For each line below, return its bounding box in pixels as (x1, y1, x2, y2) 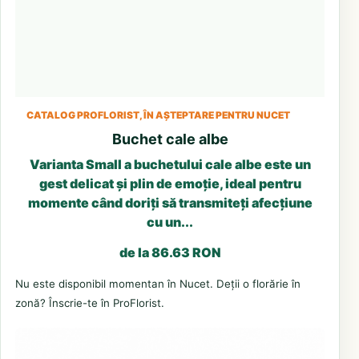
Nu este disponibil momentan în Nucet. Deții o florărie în (15, 276, 301, 290)
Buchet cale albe (111, 130, 228, 147)
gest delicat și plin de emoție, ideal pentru (38, 175, 301, 192)
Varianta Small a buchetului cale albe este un (29, 155, 311, 172)
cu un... (147, 213, 193, 230)
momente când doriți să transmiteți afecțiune (27, 194, 313, 211)
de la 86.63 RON (119, 244, 221, 260)
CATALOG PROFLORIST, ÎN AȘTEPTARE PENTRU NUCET (26, 108, 290, 121)
